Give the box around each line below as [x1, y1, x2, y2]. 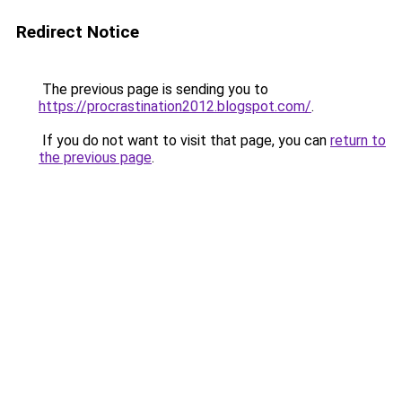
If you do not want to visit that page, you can [39, 132, 330, 149]
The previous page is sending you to [39, 81, 268, 98]
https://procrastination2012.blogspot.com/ [39, 98, 311, 115]
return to [330, 132, 386, 149]
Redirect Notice [16, 22, 139, 42]
